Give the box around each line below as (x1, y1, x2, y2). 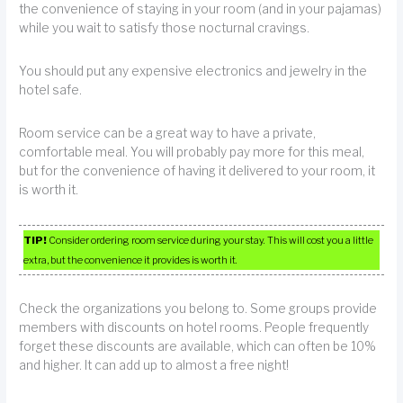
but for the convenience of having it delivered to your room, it (19, 164, 376, 179)
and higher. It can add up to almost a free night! (19, 358, 290, 373)
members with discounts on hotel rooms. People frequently (19, 320, 370, 336)
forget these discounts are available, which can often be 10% (19, 339, 377, 354)
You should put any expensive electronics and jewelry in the (19, 64, 368, 79)
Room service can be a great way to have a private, (19, 126, 317, 141)
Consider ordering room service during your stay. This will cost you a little (47, 233, 374, 246)
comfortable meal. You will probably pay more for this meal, (19, 145, 365, 160)
